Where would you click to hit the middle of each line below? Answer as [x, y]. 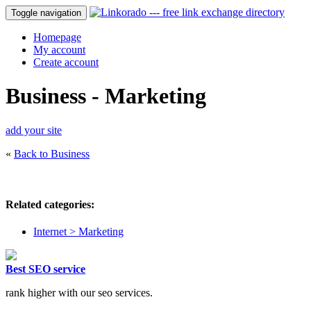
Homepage [57, 37]
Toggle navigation [46, 13]
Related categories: [50, 205]
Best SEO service [45, 269]
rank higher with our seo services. [79, 293]
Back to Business [52, 153]
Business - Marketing [106, 96]
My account [59, 50]
